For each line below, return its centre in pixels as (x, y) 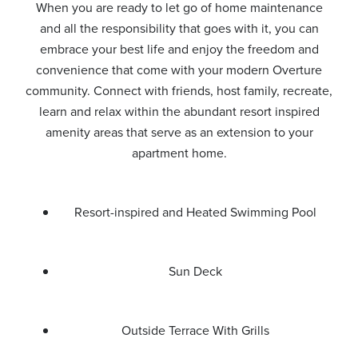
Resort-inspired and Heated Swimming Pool (195, 212)
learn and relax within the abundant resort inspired (179, 111)
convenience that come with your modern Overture (179, 70)
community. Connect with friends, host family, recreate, (179, 91)
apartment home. (179, 153)
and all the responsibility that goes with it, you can (179, 28)
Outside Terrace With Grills (195, 330)
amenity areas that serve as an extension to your (179, 132)
